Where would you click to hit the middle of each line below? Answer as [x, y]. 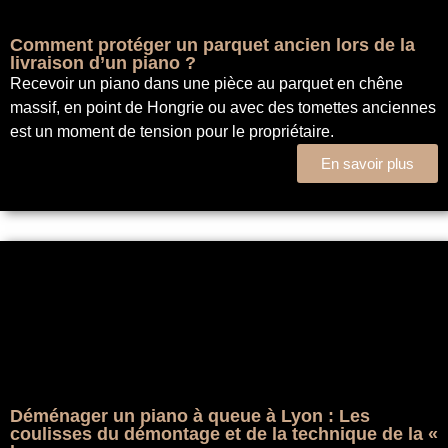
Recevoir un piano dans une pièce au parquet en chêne [206, 83]
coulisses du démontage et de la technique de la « [224, 433]
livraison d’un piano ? [103, 62]
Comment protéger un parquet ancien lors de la [212, 44]
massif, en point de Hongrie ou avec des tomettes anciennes [223, 107]
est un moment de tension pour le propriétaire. [172, 131]
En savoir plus [367, 163]
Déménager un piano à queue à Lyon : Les [190, 415]
